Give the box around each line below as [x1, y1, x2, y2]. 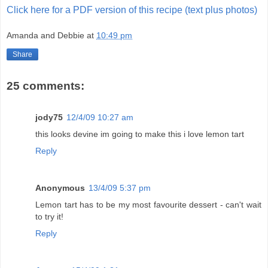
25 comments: [7, 80, 84, 93]
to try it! [35, 211, 63, 221]
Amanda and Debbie [7, 31, 84, 41]
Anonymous [35, 182, 85, 193]
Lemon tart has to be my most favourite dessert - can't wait [35, 199, 261, 209]
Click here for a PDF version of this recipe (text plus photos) [7, 4, 257, 15]
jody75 [35, 112, 63, 122]
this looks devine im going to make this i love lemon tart [35, 129, 244, 139]
